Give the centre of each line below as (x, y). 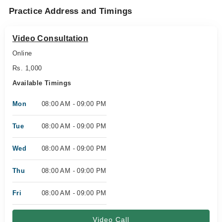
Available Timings (42, 83)
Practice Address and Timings (70, 11)
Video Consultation (51, 38)
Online (22, 53)
